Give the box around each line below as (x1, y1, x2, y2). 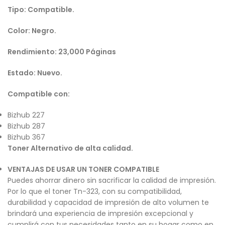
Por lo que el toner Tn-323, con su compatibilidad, (8, 186, 182, 197)
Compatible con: (8, 89, 70, 99)
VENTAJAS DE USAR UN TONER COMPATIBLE (8, 164, 159, 175)
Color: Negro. (8, 26, 56, 36)
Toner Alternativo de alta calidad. (8, 143, 133, 154)
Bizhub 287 (8, 121, 45, 132)
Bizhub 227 (8, 110, 45, 121)
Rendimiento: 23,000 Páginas (8, 47, 116, 57)
